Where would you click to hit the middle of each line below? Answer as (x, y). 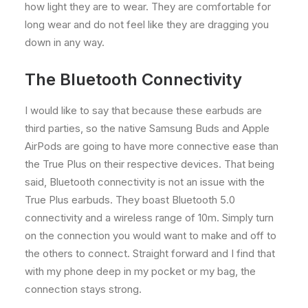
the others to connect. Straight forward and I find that (150, 253)
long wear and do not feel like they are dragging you (147, 24)
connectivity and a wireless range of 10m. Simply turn (149, 217)
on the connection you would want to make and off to (151, 235)
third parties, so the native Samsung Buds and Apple (147, 128)
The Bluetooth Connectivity (133, 79)
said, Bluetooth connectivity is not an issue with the (145, 181)
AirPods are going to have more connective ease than (152, 146)
